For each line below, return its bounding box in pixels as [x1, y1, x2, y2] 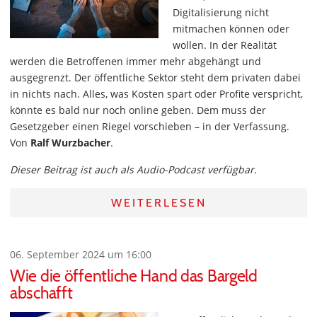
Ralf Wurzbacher [30, 136, 110, 149]
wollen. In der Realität [173, 38, 277, 52]
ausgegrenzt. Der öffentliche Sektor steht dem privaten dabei [10, 71, 301, 84]
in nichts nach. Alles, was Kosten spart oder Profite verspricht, [10, 87, 303, 100]
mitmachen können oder [173, 22, 289, 35]
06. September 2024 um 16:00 [10, 248, 151, 261]
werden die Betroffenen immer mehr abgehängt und [10, 54, 261, 68]
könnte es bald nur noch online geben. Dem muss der [10, 103, 266, 117]
